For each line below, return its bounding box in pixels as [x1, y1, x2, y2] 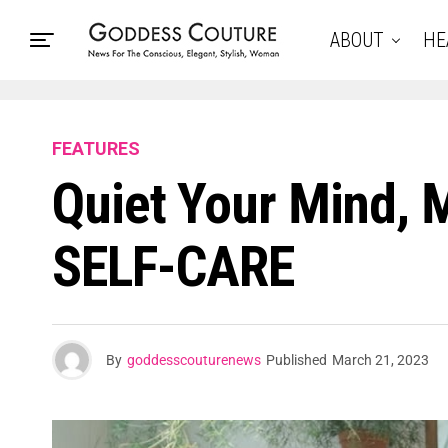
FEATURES [52, 138, 140, 159]
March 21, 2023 [332, 352, 429, 368]
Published [266, 352, 327, 368]
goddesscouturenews [127, 352, 261, 368]
